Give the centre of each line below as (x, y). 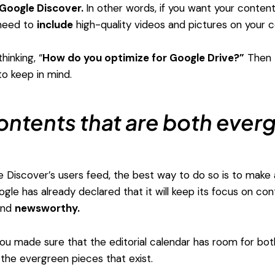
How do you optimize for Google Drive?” (143, 58)
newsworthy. (47, 208)
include (55, 24)
